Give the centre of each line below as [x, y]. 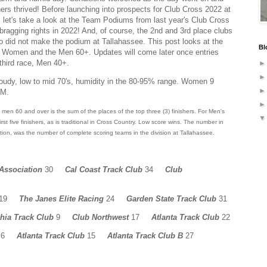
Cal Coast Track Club [104, 169]
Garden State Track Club [171, 199]
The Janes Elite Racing [61, 199]
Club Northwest [102, 218]
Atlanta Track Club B [145, 236]
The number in [204, 122]
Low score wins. [161, 122]
